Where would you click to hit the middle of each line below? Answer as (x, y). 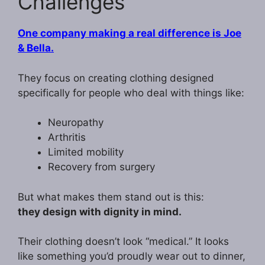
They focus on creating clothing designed (116, 78)
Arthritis (67, 138)
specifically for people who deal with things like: (131, 93)
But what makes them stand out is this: (111, 197)
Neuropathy (76, 123)
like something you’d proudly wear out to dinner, (132, 256)
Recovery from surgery (101, 167)
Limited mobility (86, 152)
